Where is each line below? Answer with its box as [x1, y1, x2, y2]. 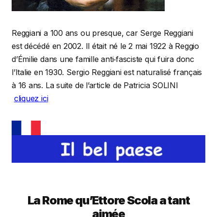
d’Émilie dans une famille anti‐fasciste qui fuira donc [12, 54, 194, 64]
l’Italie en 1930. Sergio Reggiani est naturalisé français [12, 67, 202, 77]
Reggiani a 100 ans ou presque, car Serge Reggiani [12, 28, 194, 38]
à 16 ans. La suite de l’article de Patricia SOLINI [12, 80, 181, 90]
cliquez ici [14, 93, 48, 103]
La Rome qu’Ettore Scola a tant [27, 193, 190, 208]
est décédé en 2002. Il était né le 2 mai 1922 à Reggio [12, 41, 199, 51]
